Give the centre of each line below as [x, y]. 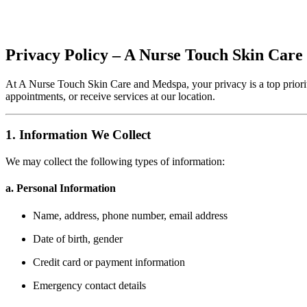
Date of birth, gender [78, 238]
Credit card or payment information [109, 262]
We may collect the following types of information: [115, 162]
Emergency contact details [89, 285]
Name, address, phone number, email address [130, 215]
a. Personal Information [61, 188]
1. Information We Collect [78, 135]
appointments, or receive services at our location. [110, 96]
